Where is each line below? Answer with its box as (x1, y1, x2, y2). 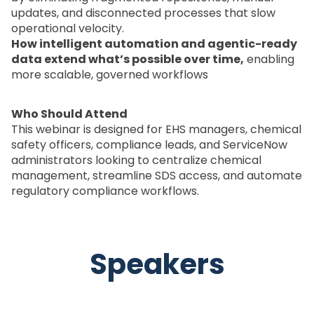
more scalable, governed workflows (11, 67, 208, 83)
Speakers (89, 245, 225, 285)
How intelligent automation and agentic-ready (11, 36, 297, 53)
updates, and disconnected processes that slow (11, 5, 275, 22)
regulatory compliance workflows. (11, 183, 199, 200)
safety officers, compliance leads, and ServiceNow (11, 137, 287, 153)
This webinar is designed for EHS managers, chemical (11, 121, 301, 138)
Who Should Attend (11, 106, 128, 123)
